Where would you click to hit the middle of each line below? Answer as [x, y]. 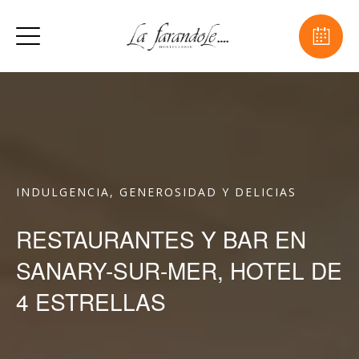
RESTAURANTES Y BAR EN [161, 239]
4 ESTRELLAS [91, 301]
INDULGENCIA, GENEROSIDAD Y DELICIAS [156, 192]
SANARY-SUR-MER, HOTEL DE [179, 270]
